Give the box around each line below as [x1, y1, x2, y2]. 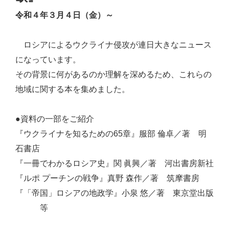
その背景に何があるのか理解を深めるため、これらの [15, 70, 212, 79]
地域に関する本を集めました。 [15, 85, 130, 94]
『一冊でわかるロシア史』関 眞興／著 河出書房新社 [15, 159, 214, 168]
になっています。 [15, 55, 81, 64]
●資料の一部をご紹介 [15, 114, 143, 123]
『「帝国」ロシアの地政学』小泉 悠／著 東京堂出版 [15, 189, 214, 197]
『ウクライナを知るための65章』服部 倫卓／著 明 [15, 129, 207, 138]
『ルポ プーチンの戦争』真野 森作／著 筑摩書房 [15, 174, 199, 182]
